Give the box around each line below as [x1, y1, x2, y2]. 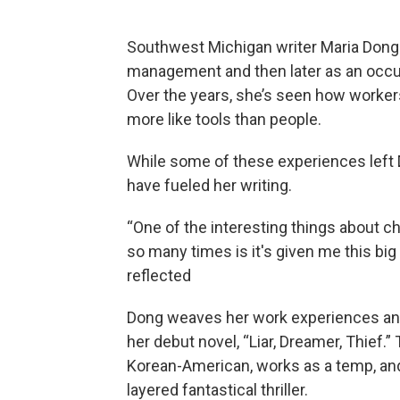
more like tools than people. [127, 110, 321, 129]
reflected [127, 266, 191, 286]
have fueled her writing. [127, 176, 292, 196]
